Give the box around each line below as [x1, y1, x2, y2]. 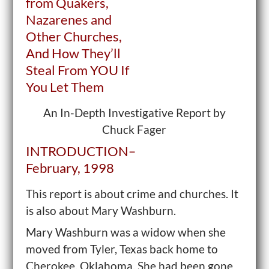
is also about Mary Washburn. [25, 204, 176, 217]
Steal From [25, 62, 90, 78]
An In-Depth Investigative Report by [43, 106, 226, 119]
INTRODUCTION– [25, 143, 136, 159]
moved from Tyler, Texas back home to [25, 242, 218, 256]
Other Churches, [25, 28, 122, 44]
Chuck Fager [102, 122, 167, 136]
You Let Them [25, 79, 104, 95]
